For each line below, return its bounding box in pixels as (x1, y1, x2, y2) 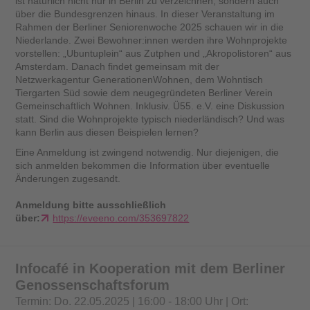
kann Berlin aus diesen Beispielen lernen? (15, 126, 199, 138)
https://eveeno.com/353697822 (53, 212, 190, 224)
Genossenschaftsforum (15, 277, 170, 293)
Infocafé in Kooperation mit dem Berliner (15, 260, 286, 276)
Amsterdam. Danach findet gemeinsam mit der (15, 60, 220, 72)
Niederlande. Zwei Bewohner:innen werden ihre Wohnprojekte (15, 34, 288, 46)
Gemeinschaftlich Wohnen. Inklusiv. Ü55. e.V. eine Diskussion (15, 100, 285, 111)
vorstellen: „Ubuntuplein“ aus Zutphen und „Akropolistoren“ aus (15, 47, 292, 59)
